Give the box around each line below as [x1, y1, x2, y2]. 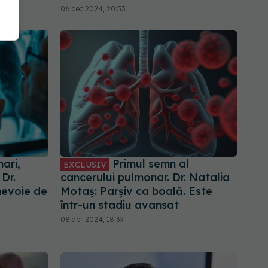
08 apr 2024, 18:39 [60, 214, 123, 224]
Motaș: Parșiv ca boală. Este [60, 184, 212, 198]
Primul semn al [109, 156, 189, 170]
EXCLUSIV [63, 159, 106, 170]
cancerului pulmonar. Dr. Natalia [60, 170, 230, 184]
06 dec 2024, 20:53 [60, 4, 125, 14]
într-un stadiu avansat [60, 197, 179, 212]
